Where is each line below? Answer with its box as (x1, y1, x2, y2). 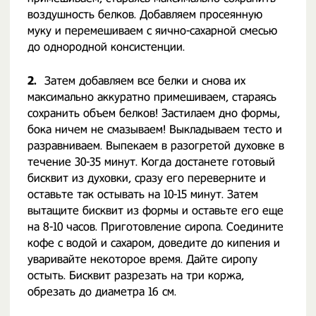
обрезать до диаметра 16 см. (28, 285, 176, 298)
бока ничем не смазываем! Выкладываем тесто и (28, 123, 282, 136)
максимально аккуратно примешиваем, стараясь (28, 90, 276, 104)
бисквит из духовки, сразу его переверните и (28, 171, 266, 185)
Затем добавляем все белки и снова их (44, 74, 245, 87)
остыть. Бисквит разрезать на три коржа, (28, 269, 244, 282)
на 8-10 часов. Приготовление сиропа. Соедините (28, 220, 284, 233)
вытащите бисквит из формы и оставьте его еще (28, 204, 284, 217)
